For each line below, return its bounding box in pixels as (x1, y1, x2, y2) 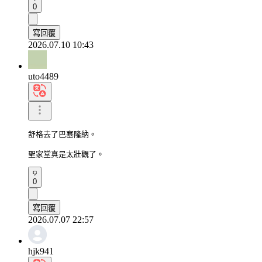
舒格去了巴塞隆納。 (28, 129, 96, 139)
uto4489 (28, 71, 58, 81)
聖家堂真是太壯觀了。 (28, 149, 104, 158)
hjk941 (28, 246, 54, 256)
